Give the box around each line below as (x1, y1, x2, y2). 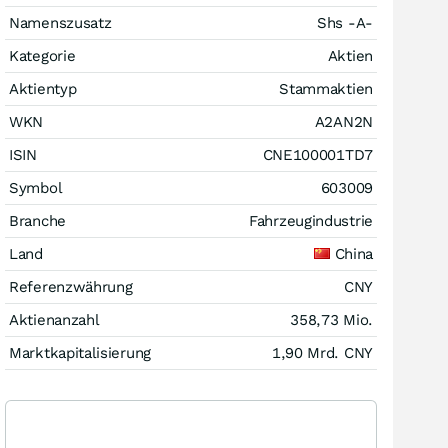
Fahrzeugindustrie (249, 211, 373, 230)
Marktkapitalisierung (9, 343, 151, 362)
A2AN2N (314, 112, 373, 131)
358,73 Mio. (290, 310, 373, 329)
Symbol (9, 178, 63, 197)
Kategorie (9, 46, 76, 65)
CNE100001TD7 (262, 145, 373, 164)
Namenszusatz (9, 13, 112, 32)
